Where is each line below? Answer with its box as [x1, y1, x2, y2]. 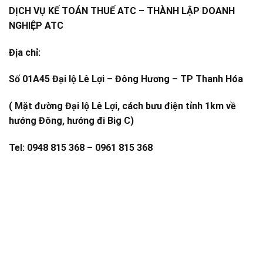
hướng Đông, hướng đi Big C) [9, 115, 134, 127]
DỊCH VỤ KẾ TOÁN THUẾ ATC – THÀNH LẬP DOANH [9, 5, 235, 16]
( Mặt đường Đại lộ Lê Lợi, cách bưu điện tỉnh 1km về [9, 100, 236, 112]
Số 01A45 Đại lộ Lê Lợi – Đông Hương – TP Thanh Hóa [9, 73, 243, 85]
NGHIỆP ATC [9, 19, 63, 31]
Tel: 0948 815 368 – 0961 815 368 [9, 142, 153, 154]
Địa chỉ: [9, 46, 41, 58]
